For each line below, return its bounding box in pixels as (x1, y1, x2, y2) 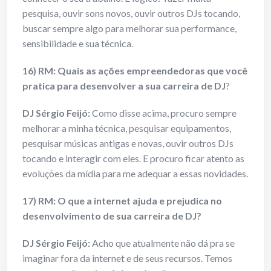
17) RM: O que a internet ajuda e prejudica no (22, 195, 222, 207)
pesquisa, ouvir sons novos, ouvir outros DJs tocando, (22, 7, 240, 19)
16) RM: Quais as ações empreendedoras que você (22, 65, 247, 77)
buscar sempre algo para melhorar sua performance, (22, 22, 237, 34)
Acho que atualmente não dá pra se (90, 237, 235, 249)
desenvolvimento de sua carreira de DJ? (22, 210, 201, 222)
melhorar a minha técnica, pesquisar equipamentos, (22, 122, 231, 134)
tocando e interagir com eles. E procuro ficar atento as (22, 152, 244, 165)
